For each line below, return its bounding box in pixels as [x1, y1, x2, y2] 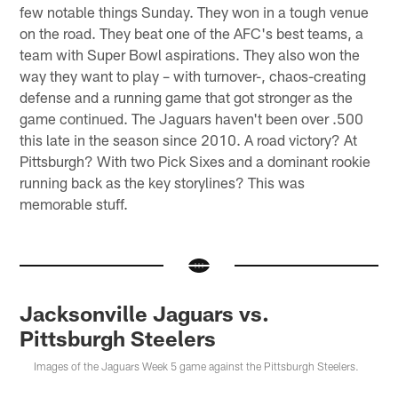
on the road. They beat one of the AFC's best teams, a [20, 23, 364, 42]
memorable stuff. [20, 194, 129, 212]
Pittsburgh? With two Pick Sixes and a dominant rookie [20, 151, 371, 170]
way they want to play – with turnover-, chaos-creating [20, 66, 367, 84]
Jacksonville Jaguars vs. [20, 299, 270, 326]
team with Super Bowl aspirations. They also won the [20, 44, 361, 63]
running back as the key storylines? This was [20, 172, 306, 191]
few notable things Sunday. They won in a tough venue [20, 2, 370, 20]
